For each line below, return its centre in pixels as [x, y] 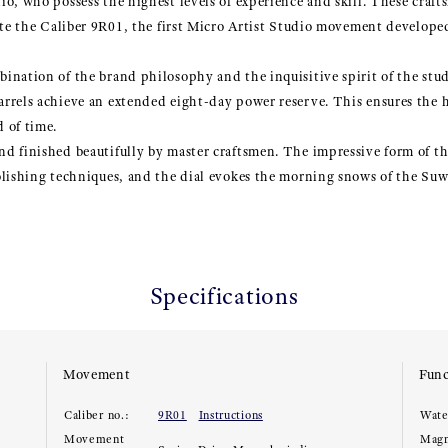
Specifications [224, 296]
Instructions [230, 415]
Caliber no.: [96, 415]
